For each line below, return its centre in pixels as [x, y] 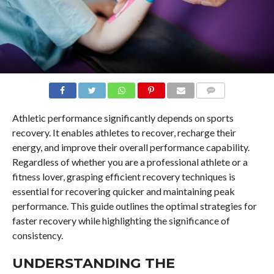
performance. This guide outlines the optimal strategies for [134, 206]
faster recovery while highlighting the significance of [121, 220]
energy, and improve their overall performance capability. [131, 147]
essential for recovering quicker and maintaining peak [123, 191]
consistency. [38, 235]
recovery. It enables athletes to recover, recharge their [124, 132]
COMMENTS [221, 105]
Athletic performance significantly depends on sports [123, 117]
